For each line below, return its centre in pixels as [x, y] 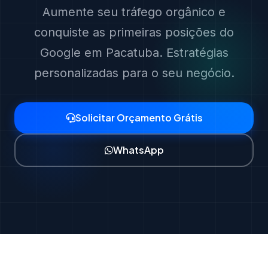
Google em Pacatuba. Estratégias [134, 53]
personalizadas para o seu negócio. [134, 73]
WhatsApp [138, 150]
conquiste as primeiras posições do [134, 32]
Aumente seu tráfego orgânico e [134, 12]
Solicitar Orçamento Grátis [139, 118]
